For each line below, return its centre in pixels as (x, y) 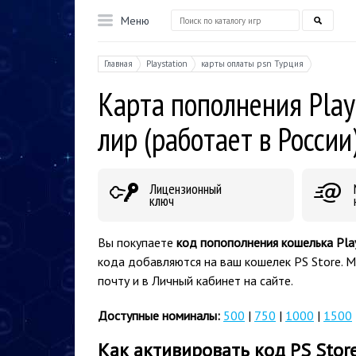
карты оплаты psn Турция (252, 64)
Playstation (167, 64)
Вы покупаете (137, 242)
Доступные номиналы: (159, 315)
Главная (118, 64)
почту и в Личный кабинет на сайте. (195, 281)
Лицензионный (186, 189)
